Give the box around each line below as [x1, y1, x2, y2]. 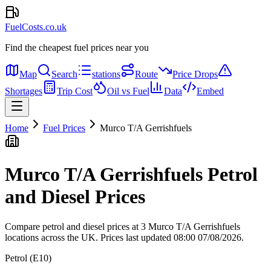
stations [92, 69, 120, 79]
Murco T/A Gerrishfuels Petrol [5, 163, 258, 186]
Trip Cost [57, 86, 93, 96]
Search [51, 69, 77, 79]
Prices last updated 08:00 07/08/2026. [98, 232, 244, 243]
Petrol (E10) [5, 252, 51, 263]
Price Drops [172, 69, 218, 79]
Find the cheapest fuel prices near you [5, 42, 149, 53]
